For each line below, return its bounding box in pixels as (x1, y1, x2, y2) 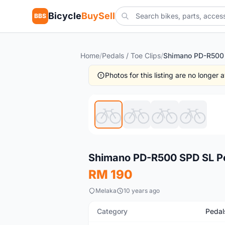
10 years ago (124, 187, 160, 194)
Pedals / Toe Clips (102, 51, 161, 60)
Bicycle (48, 11, 81, 21)
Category (97, 207, 128, 215)
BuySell (81, 11, 115, 21)
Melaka (95, 187, 117, 194)
